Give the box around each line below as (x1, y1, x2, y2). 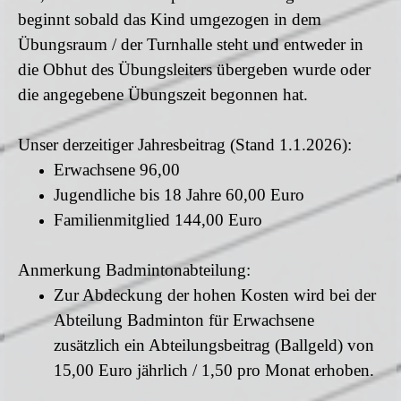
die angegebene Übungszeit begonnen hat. (18, 85, 308, 104)
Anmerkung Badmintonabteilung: (18, 260, 251, 279)
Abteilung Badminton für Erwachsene (54, 311, 314, 329)
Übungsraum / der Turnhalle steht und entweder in (18, 35, 363, 54)
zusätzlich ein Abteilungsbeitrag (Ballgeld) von (54, 336, 374, 354)
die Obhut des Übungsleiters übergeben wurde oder (18, 60, 371, 79)
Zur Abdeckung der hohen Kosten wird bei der (54, 286, 376, 304)
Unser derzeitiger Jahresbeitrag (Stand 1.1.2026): (18, 135, 352, 154)
